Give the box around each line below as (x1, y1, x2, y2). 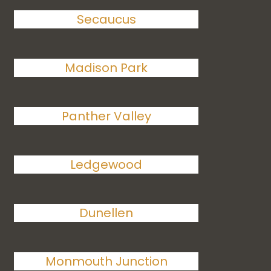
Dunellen (79, 204, 134, 221)
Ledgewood (70, 156, 143, 173)
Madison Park (65, 59, 148, 76)
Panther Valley (61, 108, 151, 125)
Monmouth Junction (45, 253, 168, 270)
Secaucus (76, 11, 136, 28)
